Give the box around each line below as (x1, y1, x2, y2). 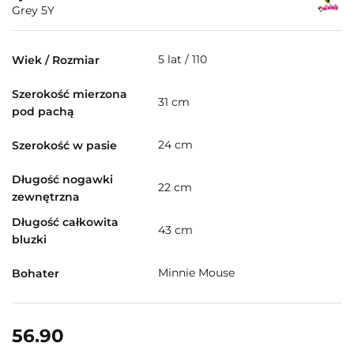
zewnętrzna (12, 189, 80, 204)
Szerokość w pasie (12, 137, 117, 153)
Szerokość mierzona (12, 86, 127, 101)
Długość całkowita (12, 214, 119, 229)
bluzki (12, 232, 47, 247)
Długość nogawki (12, 171, 113, 186)
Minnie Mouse (158, 265, 235, 281)
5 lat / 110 (158, 52, 207, 67)
